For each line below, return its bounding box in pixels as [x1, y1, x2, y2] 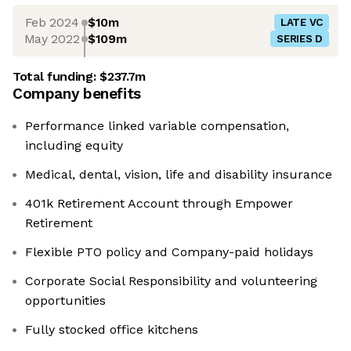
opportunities [25, 293, 106, 309]
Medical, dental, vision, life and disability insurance [25, 167, 332, 183]
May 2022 [24, 31, 80, 46]
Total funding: [13, 69, 100, 85]
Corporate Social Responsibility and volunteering [25, 273, 317, 289]
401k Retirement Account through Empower [25, 196, 293, 212]
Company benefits [13, 85, 141, 103]
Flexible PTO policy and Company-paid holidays [25, 244, 313, 260]
